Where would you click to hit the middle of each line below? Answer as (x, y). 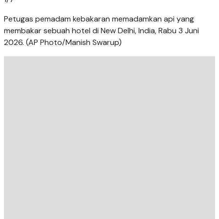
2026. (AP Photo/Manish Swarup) (63, 43)
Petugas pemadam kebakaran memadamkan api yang (99, 19)
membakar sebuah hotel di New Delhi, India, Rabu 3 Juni (101, 31)
